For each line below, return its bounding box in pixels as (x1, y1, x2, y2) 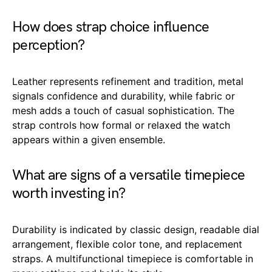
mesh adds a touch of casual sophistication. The (12, 104, 234, 117)
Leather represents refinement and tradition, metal (12, 75, 243, 87)
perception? (12, 36, 85, 54)
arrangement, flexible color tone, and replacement (12, 237, 242, 250)
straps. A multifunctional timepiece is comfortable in (12, 252, 253, 265)
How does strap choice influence (12, 18, 209, 36)
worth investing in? (12, 184, 126, 202)
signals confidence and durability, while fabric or (12, 89, 235, 102)
